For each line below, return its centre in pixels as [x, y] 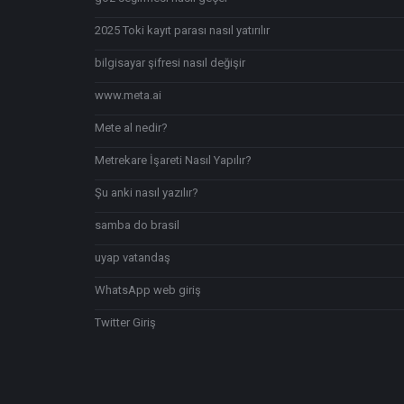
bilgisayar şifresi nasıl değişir [170, 63]
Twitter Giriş [125, 322]
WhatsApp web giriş [148, 290]
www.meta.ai [128, 95]
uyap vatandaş [133, 257]
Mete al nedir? [131, 128]
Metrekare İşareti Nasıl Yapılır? [173, 160]
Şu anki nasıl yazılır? [147, 193]
